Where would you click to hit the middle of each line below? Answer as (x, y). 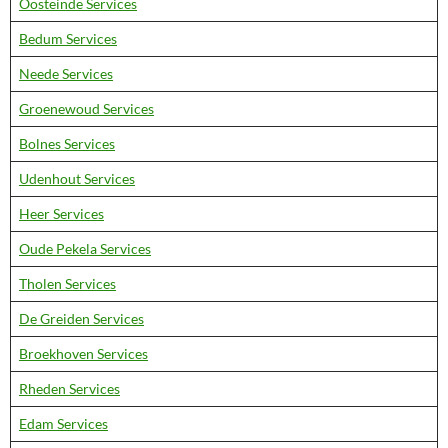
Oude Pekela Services (85, 248)
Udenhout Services (77, 178)
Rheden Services (69, 388)
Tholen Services (67, 283)
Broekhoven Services (83, 353)
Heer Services (61, 213)
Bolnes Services (67, 143)
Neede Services (66, 73)
